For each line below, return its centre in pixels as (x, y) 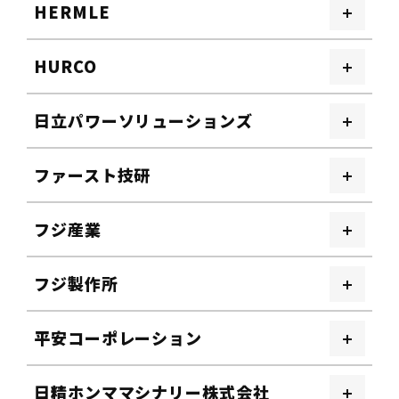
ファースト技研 (93, 175)
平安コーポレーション (118, 338)
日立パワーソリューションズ (143, 120)
